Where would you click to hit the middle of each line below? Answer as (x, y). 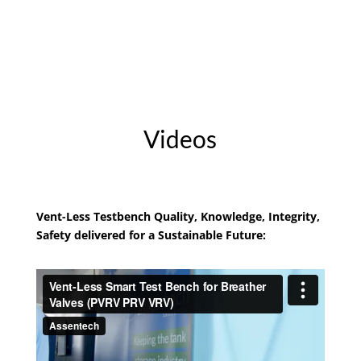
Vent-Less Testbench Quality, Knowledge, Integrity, (178, 217)
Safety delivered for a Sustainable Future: (151, 235)
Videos (180, 139)
